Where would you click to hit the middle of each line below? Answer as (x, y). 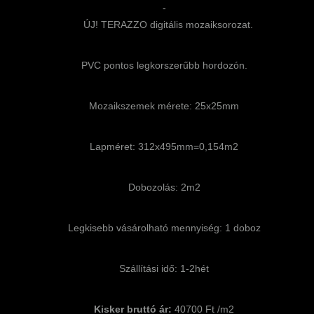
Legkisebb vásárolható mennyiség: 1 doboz (164, 227)
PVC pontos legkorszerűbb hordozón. (164, 65)
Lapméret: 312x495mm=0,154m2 (164, 146)
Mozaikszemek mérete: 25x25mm (164, 105)
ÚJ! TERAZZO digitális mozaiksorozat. (164, 24)
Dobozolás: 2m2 (164, 187)
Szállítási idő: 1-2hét (164, 268)
